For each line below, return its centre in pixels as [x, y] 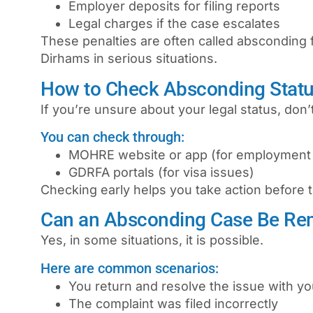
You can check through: [112, 137]
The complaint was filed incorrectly [173, 303]
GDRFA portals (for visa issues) [161, 172]
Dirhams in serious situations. [129, 59]
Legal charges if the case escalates [174, 24]
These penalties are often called [139, 41]
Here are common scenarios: [130, 268]
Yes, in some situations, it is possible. [152, 240]
